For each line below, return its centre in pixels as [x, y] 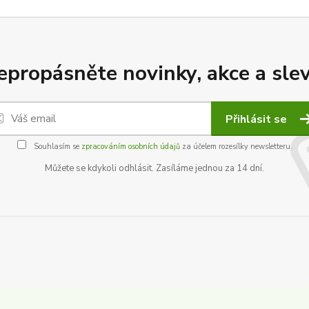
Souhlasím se [56, 147]
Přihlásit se [258, 119]
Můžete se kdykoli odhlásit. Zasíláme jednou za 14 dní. [154, 168]
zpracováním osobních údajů [130, 147]
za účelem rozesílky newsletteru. [236, 147]
